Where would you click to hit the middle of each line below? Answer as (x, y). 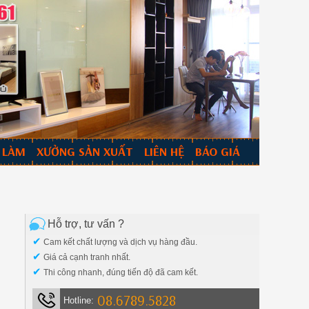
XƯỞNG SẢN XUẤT (85, 151)
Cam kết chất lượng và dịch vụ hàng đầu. (120, 242)
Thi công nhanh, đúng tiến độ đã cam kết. (120, 272)
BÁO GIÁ (218, 151)
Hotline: (79, 300)
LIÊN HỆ (164, 151)
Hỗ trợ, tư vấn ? (86, 224)
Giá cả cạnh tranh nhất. (86, 257)
